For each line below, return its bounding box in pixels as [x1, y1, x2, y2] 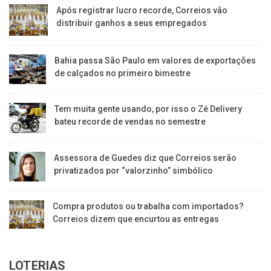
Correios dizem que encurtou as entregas [53, 214, 220, 224]
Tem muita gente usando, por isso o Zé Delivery [54, 104, 242, 114]
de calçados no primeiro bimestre [54, 68, 191, 78]
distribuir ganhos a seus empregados [56, 18, 207, 28]
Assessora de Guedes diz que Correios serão [54, 152, 237, 163]
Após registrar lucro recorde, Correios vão [56, 5, 227, 16]
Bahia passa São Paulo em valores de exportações [54, 55, 256, 65]
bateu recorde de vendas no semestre [54, 117, 206, 127]
